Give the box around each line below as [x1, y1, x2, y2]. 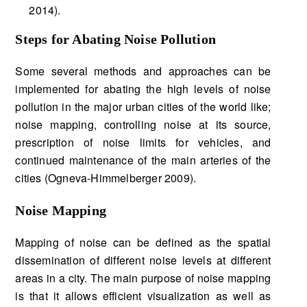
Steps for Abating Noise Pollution [15, 31, 217, 47]
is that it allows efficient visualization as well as [15, 287, 271, 304]
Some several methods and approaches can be [15, 62, 271, 79]
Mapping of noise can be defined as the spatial [15, 234, 271, 250]
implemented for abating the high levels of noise [15, 80, 271, 97]
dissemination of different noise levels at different [15, 251, 271, 268]
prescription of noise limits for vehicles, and [15, 134, 271, 150]
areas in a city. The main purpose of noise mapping [15, 269, 271, 286]
